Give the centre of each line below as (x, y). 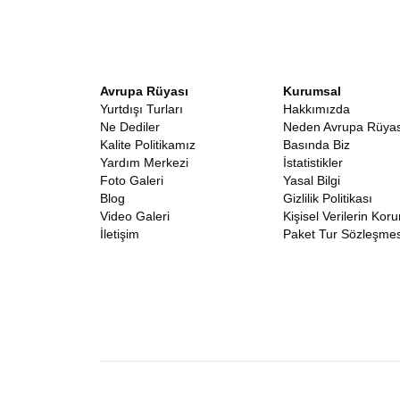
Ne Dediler (130, 127)
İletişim (120, 234)
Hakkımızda (317, 109)
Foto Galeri (132, 180)
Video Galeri (135, 216)
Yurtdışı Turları (142, 109)
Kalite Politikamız (148, 145)
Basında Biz (317, 145)
